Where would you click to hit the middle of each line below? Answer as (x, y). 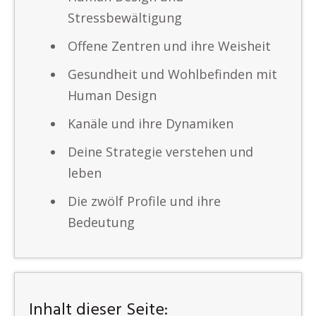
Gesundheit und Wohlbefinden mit (172, 74)
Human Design (112, 95)
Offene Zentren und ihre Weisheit (169, 46)
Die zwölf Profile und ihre (144, 201)
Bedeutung (101, 222)
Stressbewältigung (125, 18)
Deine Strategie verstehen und (160, 152)
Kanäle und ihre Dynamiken (151, 123)
